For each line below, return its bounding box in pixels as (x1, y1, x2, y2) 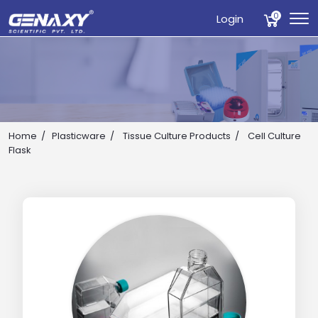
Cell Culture (246, 129, 301, 143)
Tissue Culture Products (123, 129, 231, 143)
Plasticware (52, 129, 106, 143)
